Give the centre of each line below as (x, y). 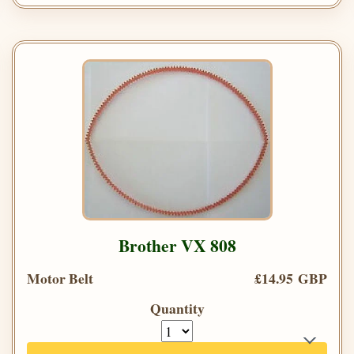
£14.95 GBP (291, 278)
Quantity (177, 308)
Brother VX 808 (177, 245)
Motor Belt (60, 278)
